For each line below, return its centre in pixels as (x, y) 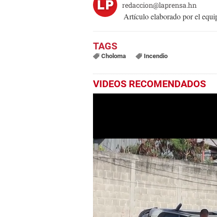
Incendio (155, 56)
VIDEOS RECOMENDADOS (149, 84)
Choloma (113, 56)
